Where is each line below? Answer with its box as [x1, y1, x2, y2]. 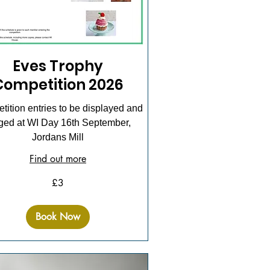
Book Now [36, 210, 80, 223]
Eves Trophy [13, 55, 103, 76]
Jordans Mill [32, 131, 84, 142]
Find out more [30, 152, 86, 165]
